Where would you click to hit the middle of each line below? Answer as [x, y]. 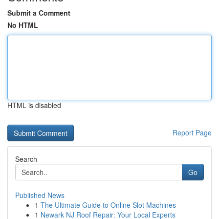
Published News [40, 195]
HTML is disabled [34, 105]
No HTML [23, 25]
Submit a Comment [39, 13]
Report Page [192, 132]
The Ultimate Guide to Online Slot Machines [108, 205]
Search [26, 159]
